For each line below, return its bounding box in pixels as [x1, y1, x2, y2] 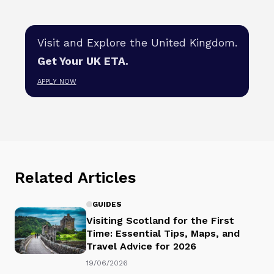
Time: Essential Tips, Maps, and [86, 227, 240, 239]
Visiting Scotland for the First [86, 214, 234, 226]
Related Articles [15, 168, 136, 187]
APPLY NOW [37, 78, 76, 86]
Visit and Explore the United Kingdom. [37, 36, 237, 49]
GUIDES [92, 200, 122, 209]
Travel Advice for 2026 [86, 240, 196, 252]
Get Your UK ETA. [37, 55, 128, 68]
